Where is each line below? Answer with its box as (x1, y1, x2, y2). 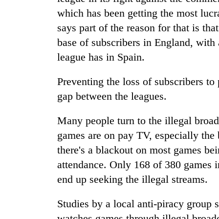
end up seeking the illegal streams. (57, 173, 208, 186)
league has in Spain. (57, 51, 145, 64)
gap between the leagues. (57, 90, 167, 103)
